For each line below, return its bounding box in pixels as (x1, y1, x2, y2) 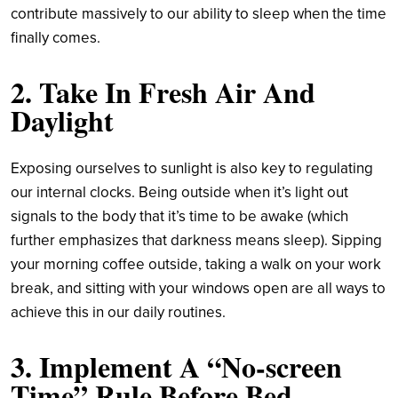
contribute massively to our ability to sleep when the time (11, 4, 386, 23)
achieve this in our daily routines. (11, 302, 229, 322)
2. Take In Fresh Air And (11, 70, 315, 113)
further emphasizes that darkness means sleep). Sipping (11, 230, 382, 250)
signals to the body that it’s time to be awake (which (11, 206, 348, 226)
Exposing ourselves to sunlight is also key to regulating (11, 158, 373, 178)
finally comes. (11, 28, 100, 47)
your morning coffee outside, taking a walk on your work (11, 254, 381, 274)
